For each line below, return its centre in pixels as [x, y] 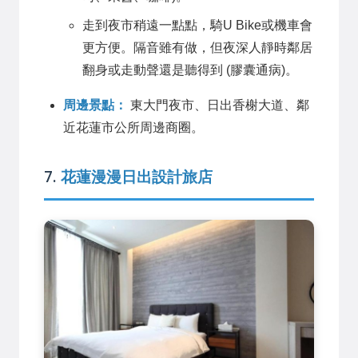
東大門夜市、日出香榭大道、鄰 [218, 105]
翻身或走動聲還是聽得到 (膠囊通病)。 [190, 70]
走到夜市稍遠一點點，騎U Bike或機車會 [197, 26]
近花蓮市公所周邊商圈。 [133, 128]
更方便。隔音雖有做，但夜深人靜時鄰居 [197, 48]
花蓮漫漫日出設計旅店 [137, 177]
